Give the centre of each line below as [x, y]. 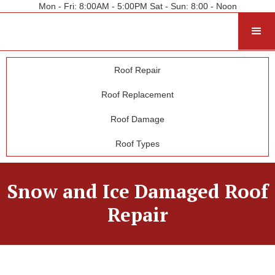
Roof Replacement [137, 95]
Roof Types [137, 144]
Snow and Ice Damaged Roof [137, 191]
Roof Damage [137, 119]
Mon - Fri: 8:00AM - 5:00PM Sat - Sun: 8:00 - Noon [137, 6]
